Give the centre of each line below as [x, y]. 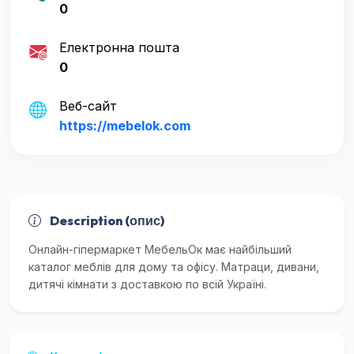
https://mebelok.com [125, 126]
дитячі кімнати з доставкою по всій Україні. [147, 284]
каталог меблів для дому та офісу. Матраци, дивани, [174, 267]
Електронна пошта [119, 48]
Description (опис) [106, 221]
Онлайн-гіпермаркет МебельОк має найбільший [160, 250]
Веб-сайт [88, 106]
